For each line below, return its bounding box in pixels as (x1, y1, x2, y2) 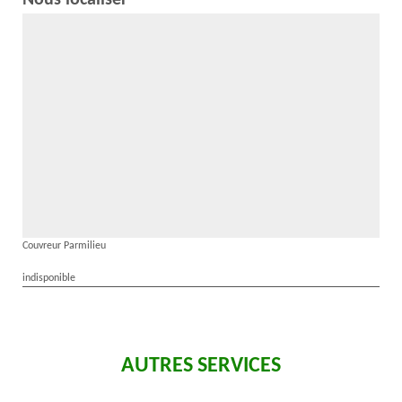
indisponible (22, 273, 75, 284)
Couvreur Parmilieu (22, 240, 106, 251)
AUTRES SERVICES (121, 355, 281, 377)
